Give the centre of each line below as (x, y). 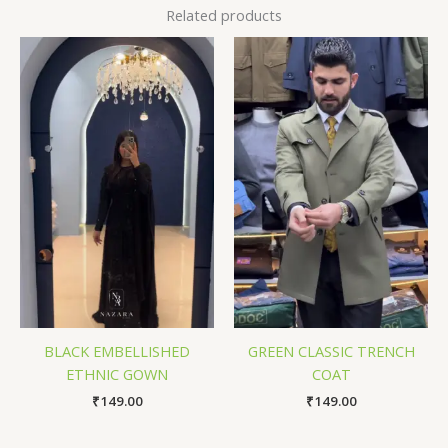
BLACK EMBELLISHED (117, 350)
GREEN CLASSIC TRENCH (331, 350)
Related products (224, 14)
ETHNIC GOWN (117, 373)
